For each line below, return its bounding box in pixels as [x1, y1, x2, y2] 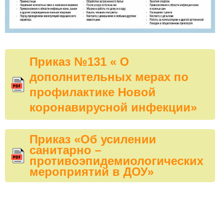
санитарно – [29, 143, 101, 157]
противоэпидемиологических [29, 154, 203, 167]
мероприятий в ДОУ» [29, 165, 154, 178]
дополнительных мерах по [29, 70, 189, 84]
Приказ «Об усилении [29, 132, 156, 146]
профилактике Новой [29, 85, 156, 99]
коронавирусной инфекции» [29, 101, 197, 114]
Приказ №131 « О [29, 55, 129, 69]
